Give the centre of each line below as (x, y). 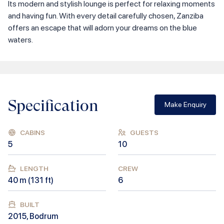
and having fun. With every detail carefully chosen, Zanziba (106, 15)
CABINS (32, 132)
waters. (20, 39)
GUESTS (144, 132)
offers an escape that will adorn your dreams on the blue (102, 27)
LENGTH (34, 168)
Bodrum (44, 216)
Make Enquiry (185, 105)
